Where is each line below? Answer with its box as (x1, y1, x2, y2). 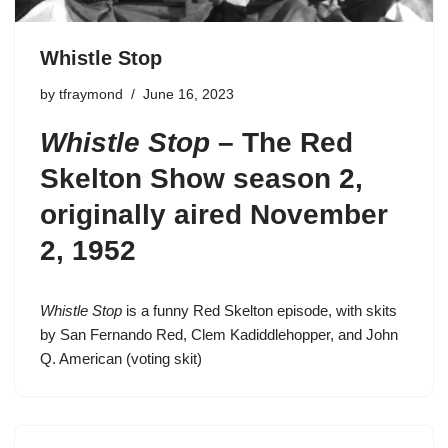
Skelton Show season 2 (40, 162, 355, 194)
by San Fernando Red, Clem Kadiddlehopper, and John (40, 325, 398, 343)
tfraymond (59, 86, 123, 102)
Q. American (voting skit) (40, 349, 202, 367)
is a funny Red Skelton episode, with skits (122, 301, 397, 319)
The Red (242, 126, 353, 158)
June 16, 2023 (143, 86, 234, 102)
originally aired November (40, 198, 388, 230)
